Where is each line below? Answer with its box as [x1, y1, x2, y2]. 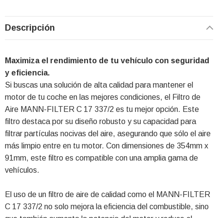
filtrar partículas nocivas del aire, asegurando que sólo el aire [5, 129, 211, 138]
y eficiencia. [5, 68, 50, 77]
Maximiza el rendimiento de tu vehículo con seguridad [5, 56, 209, 65]
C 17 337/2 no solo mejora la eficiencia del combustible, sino [5, 202, 209, 211]
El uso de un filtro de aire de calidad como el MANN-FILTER [5, 190, 210, 199]
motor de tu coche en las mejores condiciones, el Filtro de [5, 92, 200, 101]
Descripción [5, 22, 55, 33]
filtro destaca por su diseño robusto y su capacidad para [5, 117, 196, 126]
